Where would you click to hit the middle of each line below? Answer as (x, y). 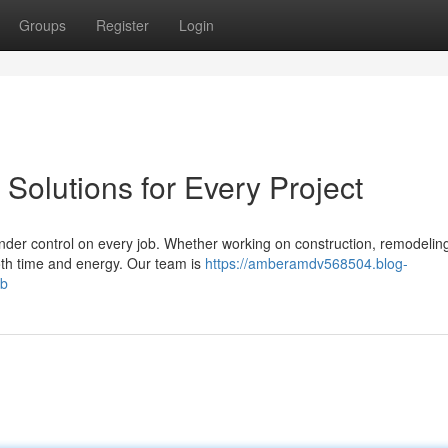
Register (122, 25)
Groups (42, 25)
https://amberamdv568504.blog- (306, 263)
